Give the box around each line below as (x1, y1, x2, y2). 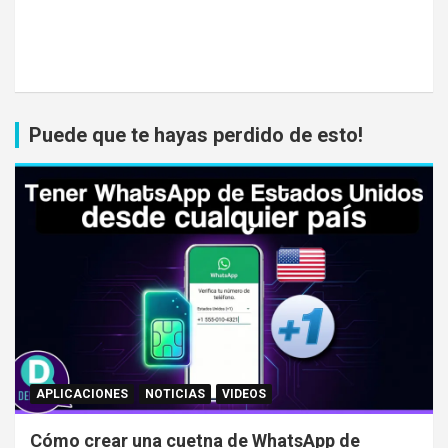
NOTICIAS (145, 386, 205, 401)
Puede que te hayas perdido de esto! (29, 122, 363, 147)
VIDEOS (222, 386, 266, 401)
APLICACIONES (36, 386, 128, 401)
